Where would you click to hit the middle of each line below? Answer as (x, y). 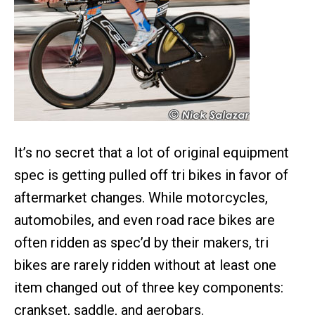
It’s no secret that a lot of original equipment (152, 153)
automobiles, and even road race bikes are (144, 220)
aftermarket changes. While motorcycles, (141, 198)
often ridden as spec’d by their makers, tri (141, 243)
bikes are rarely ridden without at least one (145, 265)
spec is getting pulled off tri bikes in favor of (151, 175)
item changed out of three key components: (149, 288)
